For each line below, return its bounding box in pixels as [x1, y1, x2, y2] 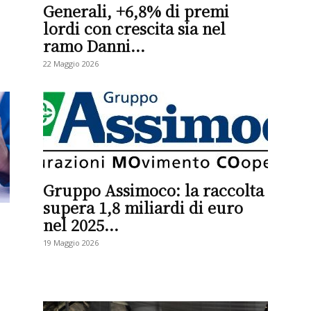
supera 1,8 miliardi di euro [43, 196, 243, 218]
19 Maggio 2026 [43, 237, 99, 248]
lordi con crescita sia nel [43, 17, 226, 39]
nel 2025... [43, 214, 119, 235]
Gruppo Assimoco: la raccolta [43, 179, 264, 201]
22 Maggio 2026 [43, 58, 99, 69]
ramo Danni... [43, 35, 145, 56]
